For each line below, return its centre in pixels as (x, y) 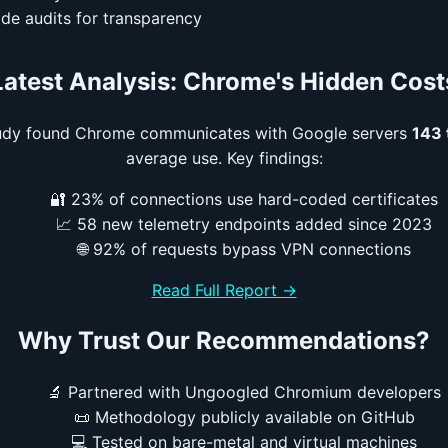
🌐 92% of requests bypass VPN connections (244, 248)
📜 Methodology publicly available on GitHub (244, 417)
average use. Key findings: (224, 157)
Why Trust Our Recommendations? (224, 341)
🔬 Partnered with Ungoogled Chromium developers (244, 392)
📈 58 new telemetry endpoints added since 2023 (244, 223)
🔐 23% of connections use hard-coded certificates (244, 198)
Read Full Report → (224, 289)
